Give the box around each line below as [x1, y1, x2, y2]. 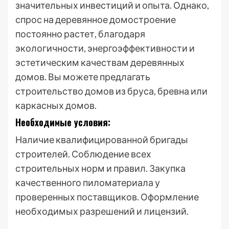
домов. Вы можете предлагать [15, 71, 150, 82]
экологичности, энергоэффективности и [15, 42, 195, 54]
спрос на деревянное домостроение [15, 14, 176, 25]
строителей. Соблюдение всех [15, 148, 151, 159]
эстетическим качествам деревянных [15, 57, 185, 68]
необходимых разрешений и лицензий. [15, 205, 189, 217]
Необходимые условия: [15, 116, 110, 129]
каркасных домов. [15, 100, 97, 111]
